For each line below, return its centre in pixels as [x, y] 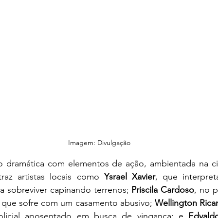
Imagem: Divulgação [99, 143]
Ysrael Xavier [129, 177]
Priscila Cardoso [163, 190]
